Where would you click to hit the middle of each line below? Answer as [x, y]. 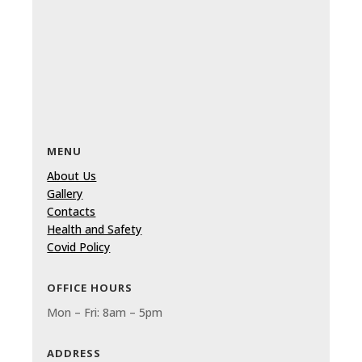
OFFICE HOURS [90, 288]
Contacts [72, 211]
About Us [72, 176]
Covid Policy [79, 247]
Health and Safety [95, 229]
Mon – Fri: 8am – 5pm [105, 312]
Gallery [65, 194]
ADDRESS [74, 353]
